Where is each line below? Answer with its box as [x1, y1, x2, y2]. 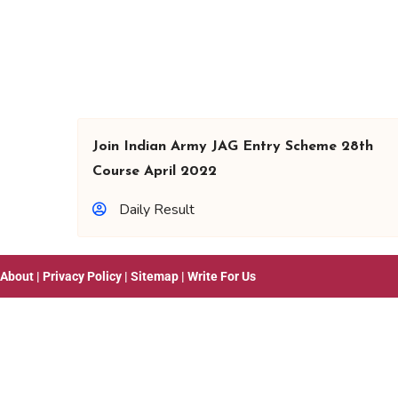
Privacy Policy [43, 269, 122, 283]
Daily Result [119, 200, 195, 219]
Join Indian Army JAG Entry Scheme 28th [92, 139, 373, 154]
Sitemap [131, 269, 179, 283]
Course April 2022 [92, 164, 217, 179]
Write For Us [187, 269, 256, 283]
